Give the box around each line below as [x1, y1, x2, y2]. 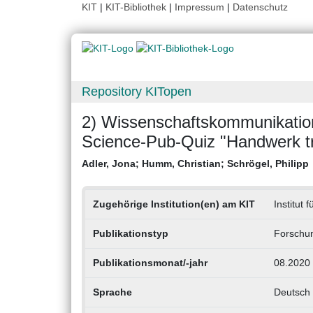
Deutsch [273, 286, 310, 298]
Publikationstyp [92, 228, 168, 240]
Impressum [175, 1, 224, 13]
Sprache [92, 286, 132, 298]
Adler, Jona [82, 158, 136, 170]
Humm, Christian [142, 158, 221, 170]
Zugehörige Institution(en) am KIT [92, 198, 255, 210]
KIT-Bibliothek [105, 1, 169, 13]
